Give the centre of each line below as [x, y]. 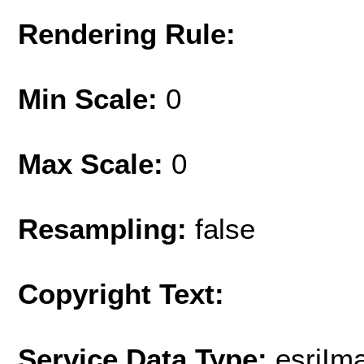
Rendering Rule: [127, 33]
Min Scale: [92, 98]
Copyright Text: [121, 293]
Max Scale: [95, 163]
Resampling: [106, 228]
